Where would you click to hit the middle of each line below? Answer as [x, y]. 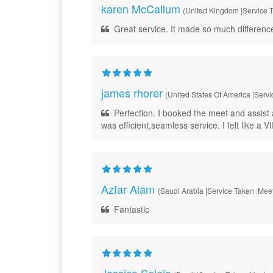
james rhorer [132, 93]
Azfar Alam [129, 189]
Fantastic [129, 209]
